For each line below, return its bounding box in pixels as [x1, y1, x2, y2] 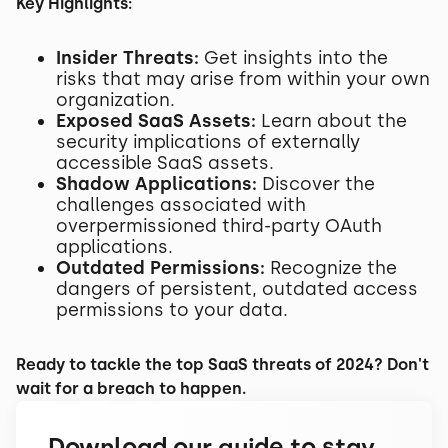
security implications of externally [56, 131, 360, 153]
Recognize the [265, 257, 397, 279]
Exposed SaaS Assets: [56, 110, 256, 132]
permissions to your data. [56, 299, 288, 321]
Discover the [257, 173, 375, 195]
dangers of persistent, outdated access [56, 278, 418, 300]
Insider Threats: [56, 47, 199, 69]
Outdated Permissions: [56, 257, 265, 279]
